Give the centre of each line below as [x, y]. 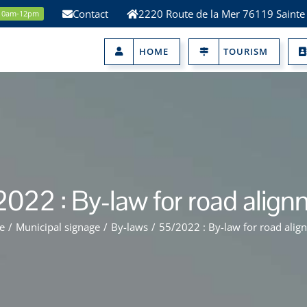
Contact [90, 14]
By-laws [129, 227]
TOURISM [246, 51]
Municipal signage [58, 227]
